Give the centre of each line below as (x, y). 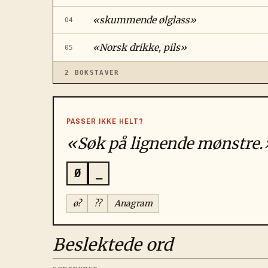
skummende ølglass (144, 20)
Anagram (134, 204)
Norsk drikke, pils (139, 48)
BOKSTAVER (95, 72)
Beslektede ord (113, 244)
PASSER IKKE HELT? (105, 121)
